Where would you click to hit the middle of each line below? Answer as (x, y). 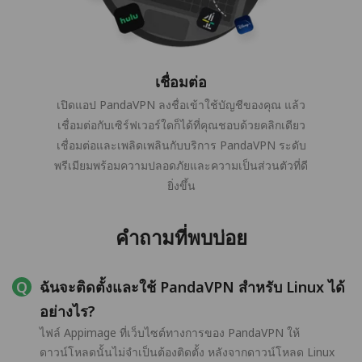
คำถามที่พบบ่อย (181, 238)
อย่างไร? (67, 311)
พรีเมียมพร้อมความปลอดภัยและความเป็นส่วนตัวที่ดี (181, 166)
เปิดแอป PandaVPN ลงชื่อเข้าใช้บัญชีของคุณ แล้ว (181, 105)
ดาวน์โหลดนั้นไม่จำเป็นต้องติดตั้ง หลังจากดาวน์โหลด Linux (187, 352)
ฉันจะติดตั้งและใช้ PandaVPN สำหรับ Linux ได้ (192, 287)
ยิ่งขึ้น (181, 186)
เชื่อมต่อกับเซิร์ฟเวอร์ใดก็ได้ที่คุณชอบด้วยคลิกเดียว (181, 125)
